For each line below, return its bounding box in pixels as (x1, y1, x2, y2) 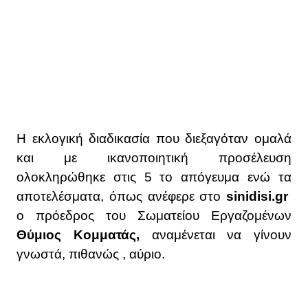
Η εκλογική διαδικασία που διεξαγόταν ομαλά (16, 131, 291, 146)
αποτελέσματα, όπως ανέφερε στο (16, 189, 226, 204)
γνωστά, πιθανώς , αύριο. (16, 247, 165, 262)
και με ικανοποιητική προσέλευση (16, 151, 291, 166)
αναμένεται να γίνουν (139, 228, 291, 243)
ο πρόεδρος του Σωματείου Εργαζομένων (16, 208, 291, 223)
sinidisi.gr (226, 189, 291, 204)
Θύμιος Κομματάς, (16, 228, 140, 243)
